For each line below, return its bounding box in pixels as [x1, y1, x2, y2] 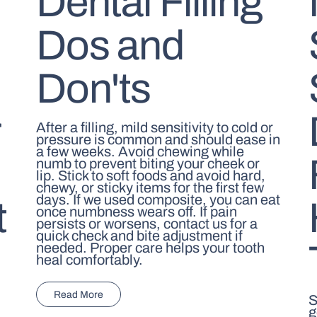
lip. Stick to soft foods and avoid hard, [35, 167, 265, 183]
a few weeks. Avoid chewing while [35, 143, 244, 159]
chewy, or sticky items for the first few [35, 179, 264, 195]
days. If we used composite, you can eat [35, 191, 280, 207]
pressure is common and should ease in [35, 131, 280, 147]
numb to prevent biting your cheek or [35, 155, 260, 171]
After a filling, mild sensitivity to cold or [35, 119, 273, 135]
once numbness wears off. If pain [35, 203, 237, 219]
